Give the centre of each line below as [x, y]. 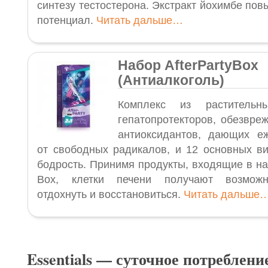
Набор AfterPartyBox [188, 65]
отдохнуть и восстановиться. [110, 194]
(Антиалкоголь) [171, 80]
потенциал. [67, 20]
